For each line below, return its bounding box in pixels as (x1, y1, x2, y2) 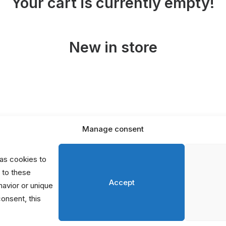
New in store (69, 38, 157, 56)
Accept (108, 177, 135, 187)
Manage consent (82, 124, 144, 134)
